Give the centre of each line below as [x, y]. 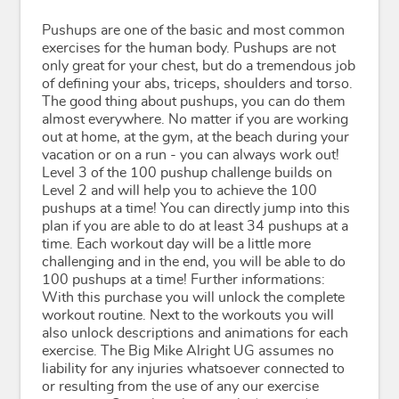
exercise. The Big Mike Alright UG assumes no [188, 351]
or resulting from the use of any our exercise [180, 387]
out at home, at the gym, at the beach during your [195, 137]
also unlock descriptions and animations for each [195, 333]
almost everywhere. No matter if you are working [195, 119]
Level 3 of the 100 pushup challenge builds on [187, 173]
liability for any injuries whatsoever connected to [193, 369]
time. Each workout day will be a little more [176, 244]
